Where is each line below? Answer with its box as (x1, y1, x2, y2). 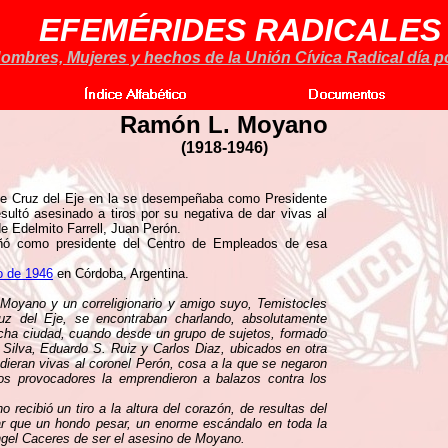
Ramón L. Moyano (120, 111, 328, 138)
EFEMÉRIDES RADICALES (39, 12, 441, 48)
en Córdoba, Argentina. (53, 266, 189, 281)
